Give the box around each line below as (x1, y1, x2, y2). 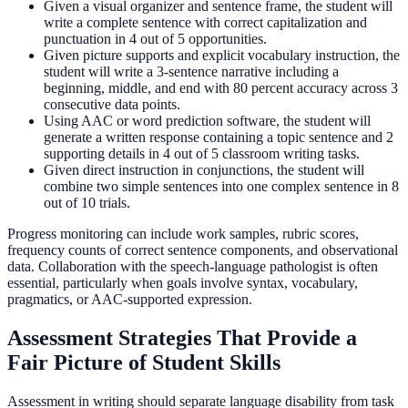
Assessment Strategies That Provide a (7, 326, 357, 351)
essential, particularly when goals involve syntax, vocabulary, (7, 275, 358, 291)
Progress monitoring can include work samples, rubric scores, (7, 226, 359, 242)
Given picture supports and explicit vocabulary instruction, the (44, 47, 400, 64)
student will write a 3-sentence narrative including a (44, 64, 339, 80)
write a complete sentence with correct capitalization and (44, 15, 367, 31)
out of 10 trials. (44, 195, 130, 211)
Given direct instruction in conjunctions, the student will (44, 162, 364, 178)
